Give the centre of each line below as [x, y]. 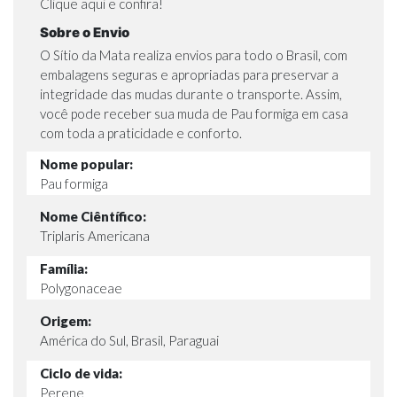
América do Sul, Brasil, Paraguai [129, 340]
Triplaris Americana [95, 235]
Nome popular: [86, 163]
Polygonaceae [81, 288]
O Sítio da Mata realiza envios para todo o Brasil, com [194, 55]
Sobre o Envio [85, 33]
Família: [64, 268]
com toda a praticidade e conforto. [141, 133]
